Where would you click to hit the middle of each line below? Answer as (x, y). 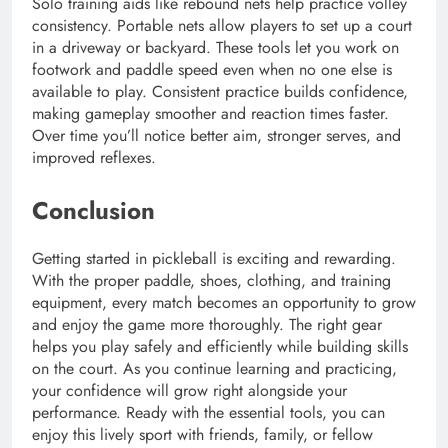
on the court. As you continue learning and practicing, (214, 369)
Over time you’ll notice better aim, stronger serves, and (216, 136)
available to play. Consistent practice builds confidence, (220, 92)
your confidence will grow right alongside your (189, 391)
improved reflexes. (94, 158)
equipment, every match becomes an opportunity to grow (224, 303)
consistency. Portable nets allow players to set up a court (222, 26)
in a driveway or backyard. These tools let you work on (215, 48)
